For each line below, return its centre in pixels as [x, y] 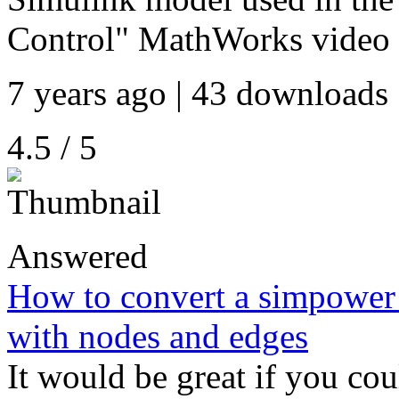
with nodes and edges [158, 336]
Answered [77, 256]
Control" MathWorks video [199, 39]
